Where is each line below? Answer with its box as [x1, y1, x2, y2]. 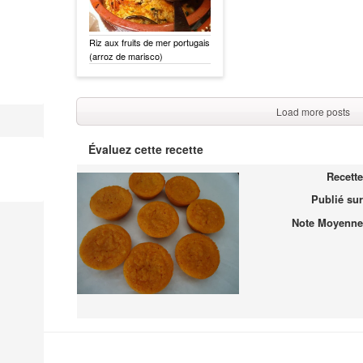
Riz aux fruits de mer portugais [89, 35, 210, 49]
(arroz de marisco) [89, 49, 163, 62]
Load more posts [276, 104, 350, 118]
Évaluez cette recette [88, 140, 203, 157]
